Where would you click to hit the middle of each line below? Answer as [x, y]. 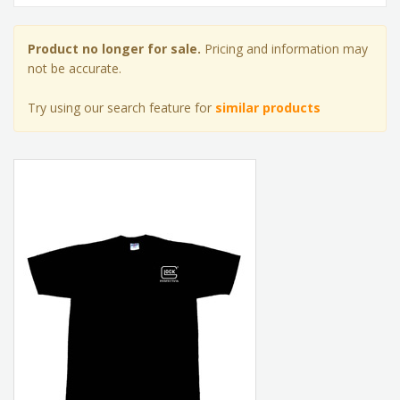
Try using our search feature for [121, 108]
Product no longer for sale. [114, 49]
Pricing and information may [284, 49]
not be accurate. [75, 68]
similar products [268, 108]
